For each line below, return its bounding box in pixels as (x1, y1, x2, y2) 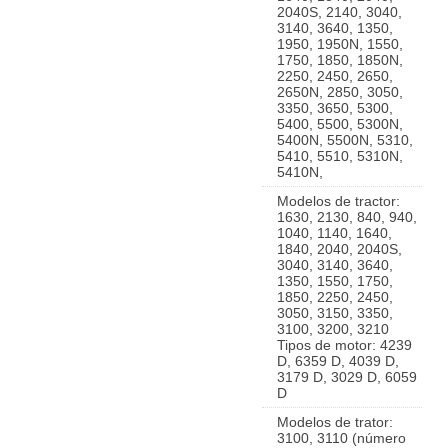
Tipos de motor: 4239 (277, 337, 412, 353)
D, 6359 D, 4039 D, (277, 353, 399, 369)
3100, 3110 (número (277, 430, 406, 446)
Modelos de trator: (277, 414, 393, 430)
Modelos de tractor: (277, 193, 400, 209)
